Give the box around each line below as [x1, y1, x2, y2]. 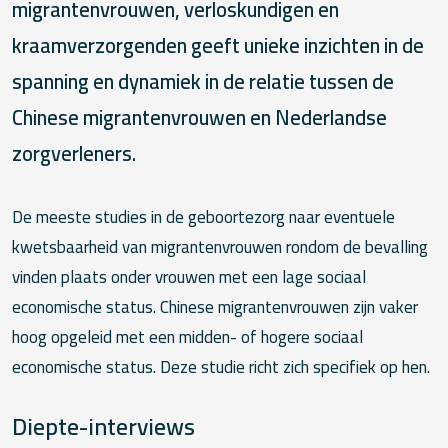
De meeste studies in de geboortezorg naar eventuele [12, 201, 395, 234]
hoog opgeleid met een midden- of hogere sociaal [12, 321, 363, 354]
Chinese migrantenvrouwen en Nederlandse [12, 98, 387, 138]
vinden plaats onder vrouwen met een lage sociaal [12, 261, 366, 294]
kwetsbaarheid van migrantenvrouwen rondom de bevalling [12, 231, 428, 264]
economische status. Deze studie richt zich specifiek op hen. [12, 351, 430, 384]
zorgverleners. [12, 134, 136, 174]
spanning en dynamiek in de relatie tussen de [12, 62, 394, 102]
